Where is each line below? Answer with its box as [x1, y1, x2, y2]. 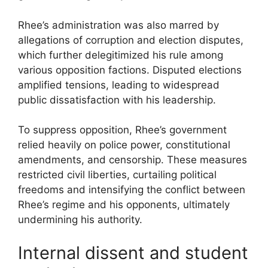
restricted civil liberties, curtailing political [18, 169, 217, 181]
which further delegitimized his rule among [18, 48, 223, 61]
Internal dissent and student [18, 242, 248, 263]
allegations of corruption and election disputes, [18, 33, 243, 46]
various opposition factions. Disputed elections [18, 63, 242, 76]
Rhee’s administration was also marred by [18, 19, 219, 31]
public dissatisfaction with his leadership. [18, 93, 216, 106]
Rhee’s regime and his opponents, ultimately [18, 199, 230, 211]
